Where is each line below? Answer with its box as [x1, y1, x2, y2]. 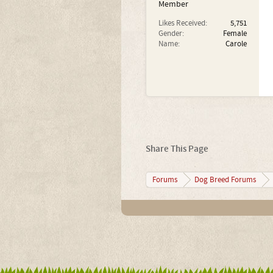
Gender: [158, 29, 184, 38]
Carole [225, 39, 247, 49]
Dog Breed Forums [194, 175, 256, 185]
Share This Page [145, 143, 208, 155]
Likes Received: [158, 18, 207, 28]
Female [222, 29, 247, 38]
